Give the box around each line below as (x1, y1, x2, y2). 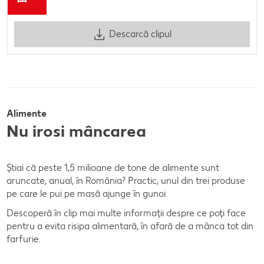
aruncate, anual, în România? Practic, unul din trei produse (6, 174, 245, 186)
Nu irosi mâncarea (6, 120, 150, 141)
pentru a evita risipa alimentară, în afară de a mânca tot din (6, 220, 253, 232)
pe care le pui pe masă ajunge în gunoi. (6, 187, 167, 199)
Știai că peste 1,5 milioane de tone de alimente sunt (6, 161, 219, 173)
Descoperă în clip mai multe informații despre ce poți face (6, 207, 246, 219)
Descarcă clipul (108, 28, 171, 40)
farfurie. (6, 233, 41, 245)
